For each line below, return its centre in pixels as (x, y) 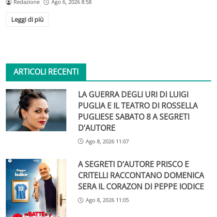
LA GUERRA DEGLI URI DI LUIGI (133, 94)
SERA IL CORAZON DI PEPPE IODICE (141, 187)
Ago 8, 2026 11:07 (108, 141)
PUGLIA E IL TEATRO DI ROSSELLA (138, 105)
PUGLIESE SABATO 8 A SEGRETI (134, 116)
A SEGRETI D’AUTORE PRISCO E (134, 164)
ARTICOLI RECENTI (46, 71)
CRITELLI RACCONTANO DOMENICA (141, 176)
